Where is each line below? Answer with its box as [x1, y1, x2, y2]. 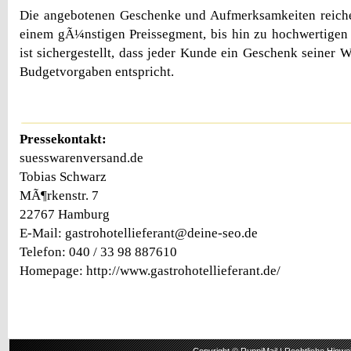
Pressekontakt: [20, 132, 107, 147]
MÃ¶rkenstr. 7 [20, 188, 99, 204]
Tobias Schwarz [20, 169, 107, 185]
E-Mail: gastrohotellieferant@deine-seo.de [20, 226, 258, 241]
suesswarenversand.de [20, 150, 143, 166]
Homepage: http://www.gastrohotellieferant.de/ [20, 263, 280, 279]
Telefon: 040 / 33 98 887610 [20, 244, 177, 260]
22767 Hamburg [20, 207, 110, 223]
